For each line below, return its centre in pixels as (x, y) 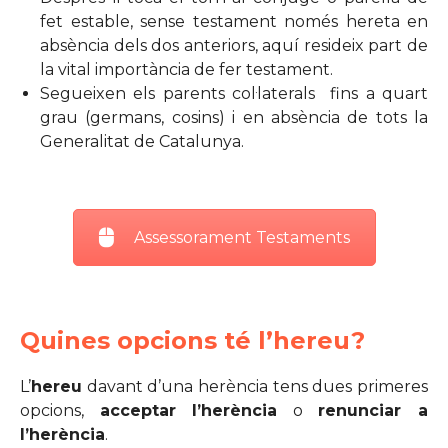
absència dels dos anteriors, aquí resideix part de (234, 45)
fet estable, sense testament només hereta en (234, 21)
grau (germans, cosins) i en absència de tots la (234, 117)
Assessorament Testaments (241, 237)
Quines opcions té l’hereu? (192, 340)
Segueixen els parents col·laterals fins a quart (234, 93)
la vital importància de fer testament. (188, 69)
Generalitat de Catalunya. (142, 141)
